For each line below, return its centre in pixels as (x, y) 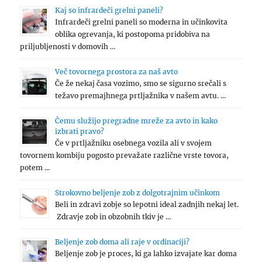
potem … (35, 168)
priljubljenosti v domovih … (68, 47)
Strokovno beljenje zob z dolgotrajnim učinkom (138, 193)
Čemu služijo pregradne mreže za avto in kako (137, 121)
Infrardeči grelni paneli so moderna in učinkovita (142, 22)
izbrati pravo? (80, 132)
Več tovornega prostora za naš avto (117, 72)
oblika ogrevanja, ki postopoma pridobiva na (133, 35)
